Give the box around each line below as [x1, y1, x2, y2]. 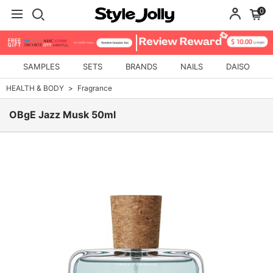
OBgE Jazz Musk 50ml [9, 109, 116, 121]
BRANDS [126, 62, 157, 72]
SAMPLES [23, 62, 60, 72]
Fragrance [77, 83, 112, 93]
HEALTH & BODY [6, 83, 64, 93]
